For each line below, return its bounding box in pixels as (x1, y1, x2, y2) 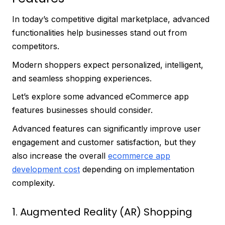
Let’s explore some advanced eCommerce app (12, 91, 189, 102)
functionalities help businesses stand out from (12, 28, 187, 38)
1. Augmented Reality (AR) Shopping (12, 205, 192, 219)
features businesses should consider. (12, 105, 153, 116)
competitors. (12, 41, 59, 51)
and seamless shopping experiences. (12, 73, 152, 83)
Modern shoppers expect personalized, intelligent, (12, 59, 203, 70)
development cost (12, 164, 80, 174)
